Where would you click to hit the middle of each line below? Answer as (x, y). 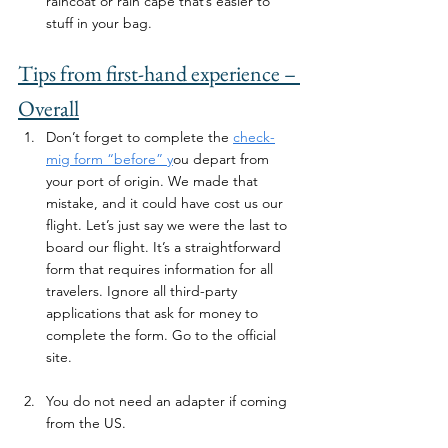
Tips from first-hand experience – (159, 73)
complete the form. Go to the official (163, 334)
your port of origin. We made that (154, 180)
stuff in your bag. (101, 22)
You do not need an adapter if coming (168, 400)
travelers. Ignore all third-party (143, 290)
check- (254, 136)
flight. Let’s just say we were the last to (168, 224)
